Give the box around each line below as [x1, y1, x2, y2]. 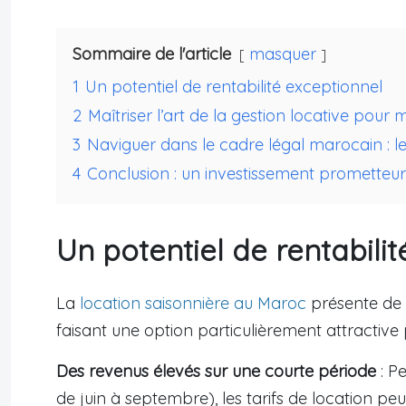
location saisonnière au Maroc [80, 293, 306, 314]
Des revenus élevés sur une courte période [56, 361, 376, 382]
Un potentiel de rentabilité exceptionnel [85, 76, 382, 98]
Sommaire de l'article [72, 43, 231, 65]
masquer [249, 43, 316, 65]
